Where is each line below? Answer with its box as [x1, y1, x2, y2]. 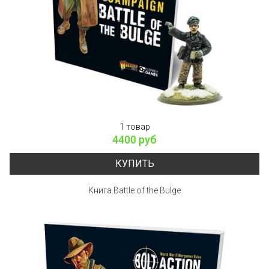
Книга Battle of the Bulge [88, 185, 181, 195]
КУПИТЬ [115, 157, 154, 169]
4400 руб [112, 133, 157, 146]
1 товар [119, 121, 150, 131]
